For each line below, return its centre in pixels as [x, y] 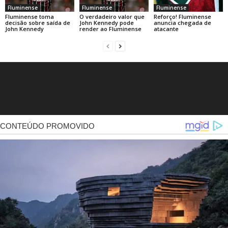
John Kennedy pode [106, 23]
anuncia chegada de [182, 23]
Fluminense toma [30, 17]
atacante [166, 29]
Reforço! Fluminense [182, 17]
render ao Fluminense [110, 29]
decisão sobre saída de [38, 23]
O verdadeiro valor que [112, 17]
